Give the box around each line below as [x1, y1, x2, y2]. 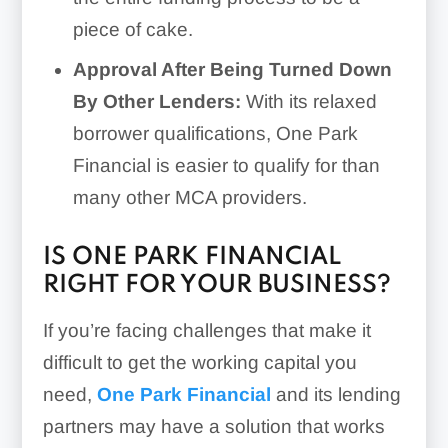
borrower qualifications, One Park [72, 122, 358, 144]
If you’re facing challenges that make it [42, 319, 371, 341]
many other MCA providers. [72, 186, 307, 208]
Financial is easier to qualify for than [72, 154, 380, 176]
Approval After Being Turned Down [72, 58, 392, 80]
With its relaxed [240, 90, 377, 112]
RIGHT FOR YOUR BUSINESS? [42, 272, 391, 298]
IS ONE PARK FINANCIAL [42, 244, 341, 270]
